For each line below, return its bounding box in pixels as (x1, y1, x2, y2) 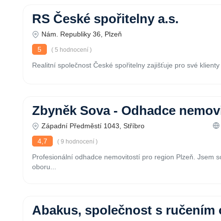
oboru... (32, 163, 56, 171)
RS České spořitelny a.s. (32, 12, 179, 26)
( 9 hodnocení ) (56, 138, 98, 145)
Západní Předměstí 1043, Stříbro (41, 122, 145, 130)
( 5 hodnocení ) (50, 46, 92, 53)
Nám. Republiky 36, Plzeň (41, 30, 122, 38)
